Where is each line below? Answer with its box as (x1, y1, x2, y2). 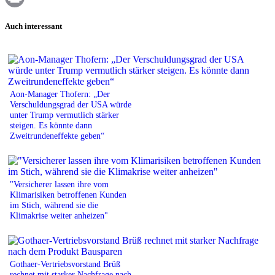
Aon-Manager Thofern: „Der (10, 88, 110, 99)
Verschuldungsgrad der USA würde (10, 99, 131, 109)
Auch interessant (5, 21, 62, 31)
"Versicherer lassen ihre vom (10, 179, 109, 189)
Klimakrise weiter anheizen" (10, 210, 108, 220)
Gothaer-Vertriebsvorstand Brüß (10, 258, 120, 269)
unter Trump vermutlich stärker (10, 109, 119, 120)
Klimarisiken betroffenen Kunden (10, 189, 126, 199)
